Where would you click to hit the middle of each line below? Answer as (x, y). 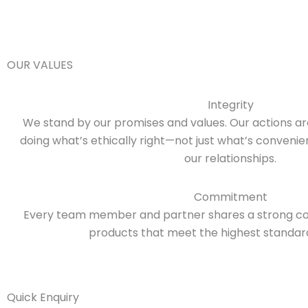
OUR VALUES (40, 65)
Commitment (230, 197)
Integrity (230, 105)
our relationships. (230, 159)
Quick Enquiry (43, 298)
